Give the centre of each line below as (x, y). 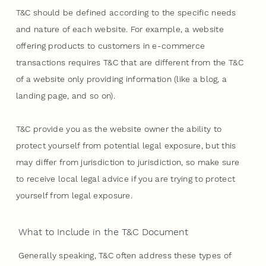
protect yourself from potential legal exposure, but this (126, 145)
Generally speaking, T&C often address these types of (125, 255)
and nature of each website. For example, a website (120, 29)
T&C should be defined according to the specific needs (126, 12)
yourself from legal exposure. (74, 195)
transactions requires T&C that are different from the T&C (129, 62)
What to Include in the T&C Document (103, 232)
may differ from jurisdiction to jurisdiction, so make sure (128, 162)
